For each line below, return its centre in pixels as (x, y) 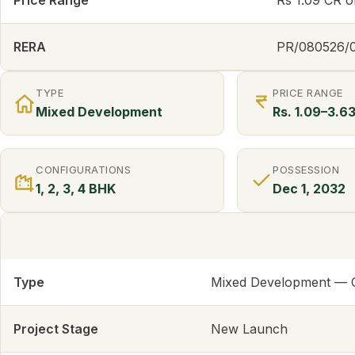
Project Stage (56, 329)
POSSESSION (306, 170)
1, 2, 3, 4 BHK (76, 189)
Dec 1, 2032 (309, 189)
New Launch (249, 329)
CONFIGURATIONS (84, 170)
